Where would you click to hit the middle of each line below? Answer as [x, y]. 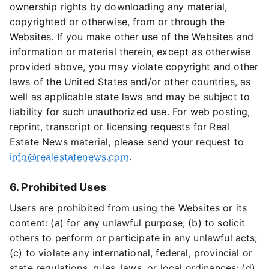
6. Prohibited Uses [58, 187]
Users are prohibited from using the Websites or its [128, 208]
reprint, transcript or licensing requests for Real [120, 127]
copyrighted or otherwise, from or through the [117, 22]
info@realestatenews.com [69, 157]
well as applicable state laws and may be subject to [130, 97]
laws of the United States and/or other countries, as [130, 82]
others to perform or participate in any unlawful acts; [134, 238]
